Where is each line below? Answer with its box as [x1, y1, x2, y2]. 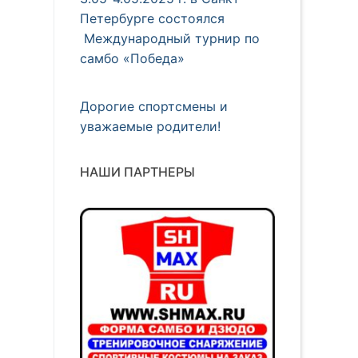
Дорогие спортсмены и [80, 98, 228, 115]
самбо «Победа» [80, 50, 185, 67]
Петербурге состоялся [80, 10, 225, 27]
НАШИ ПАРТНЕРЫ [80, 164, 195, 181]
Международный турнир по [80, 30, 260, 47]
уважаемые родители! [80, 118, 221, 135]
